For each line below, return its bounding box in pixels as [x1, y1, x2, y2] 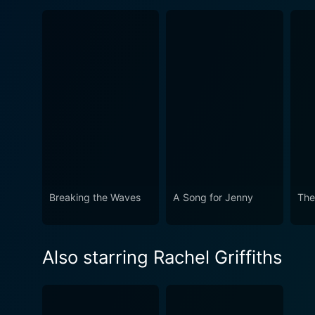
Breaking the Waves [49, 191, 141, 203]
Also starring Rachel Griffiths [42, 245, 282, 268]
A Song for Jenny [173, 191, 254, 203]
